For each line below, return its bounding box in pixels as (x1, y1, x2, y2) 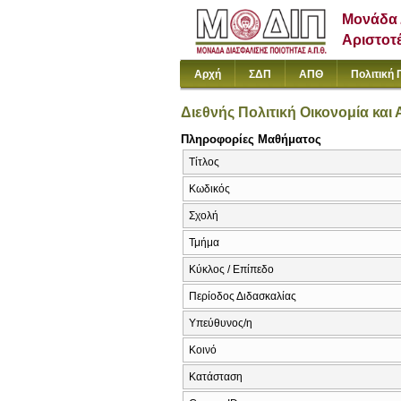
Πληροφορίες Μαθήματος (181, 132, 321, 146)
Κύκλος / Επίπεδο (189, 263, 274, 277)
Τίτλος (189, 156, 219, 169)
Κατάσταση (189, 371, 243, 384)
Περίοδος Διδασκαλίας (189, 290, 296, 303)
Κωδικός (189, 183, 230, 196)
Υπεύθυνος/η (189, 317, 252, 330)
